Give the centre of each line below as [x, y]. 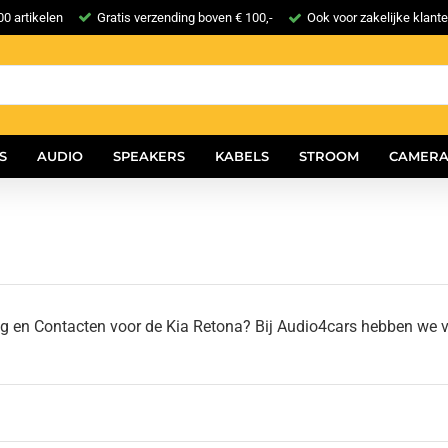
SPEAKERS [149, 156]
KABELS [242, 156]
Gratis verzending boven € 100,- [185, 17]
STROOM [329, 156]
